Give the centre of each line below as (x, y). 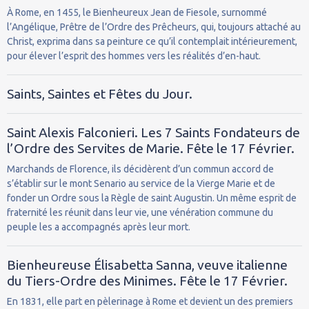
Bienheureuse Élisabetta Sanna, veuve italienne (147, 265)
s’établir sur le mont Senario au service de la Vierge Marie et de (141, 183)
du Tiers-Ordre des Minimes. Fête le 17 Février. (147, 280)
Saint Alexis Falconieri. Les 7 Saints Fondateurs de (153, 132)
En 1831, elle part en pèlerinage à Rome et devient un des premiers (150, 301)
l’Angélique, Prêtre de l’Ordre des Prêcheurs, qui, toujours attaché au (154, 27)
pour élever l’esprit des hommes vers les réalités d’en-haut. (134, 56)
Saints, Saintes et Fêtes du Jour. (100, 93)
